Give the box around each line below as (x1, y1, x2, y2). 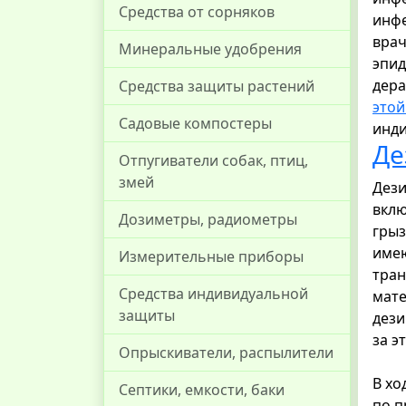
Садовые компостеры (119, 113, 272, 133)
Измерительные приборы (119, 246, 304, 266)
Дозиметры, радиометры (119, 209, 297, 229)
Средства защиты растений (119, 76, 314, 96)
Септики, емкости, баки (119, 380, 285, 400)
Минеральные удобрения (119, 39, 302, 59)
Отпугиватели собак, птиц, (119, 150, 308, 170)
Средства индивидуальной (119, 284, 308, 304)
